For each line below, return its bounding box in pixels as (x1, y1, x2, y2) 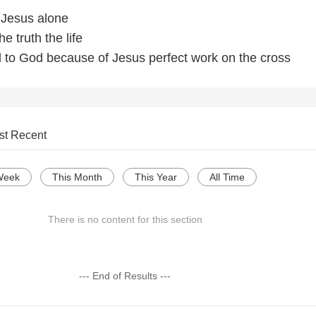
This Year (135, 171, 177, 183)
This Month (52, 171, 102, 183)
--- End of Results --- (79, 270, 171, 282)
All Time (209, 171, 245, 183)
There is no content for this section (47, 214, 202, 226)
